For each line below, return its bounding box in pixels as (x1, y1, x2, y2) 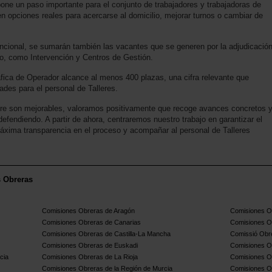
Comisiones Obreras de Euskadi (42, 242, 138, 250)
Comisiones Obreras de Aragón (42, 207, 135, 215)
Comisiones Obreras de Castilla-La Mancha (42, 230, 171, 238)
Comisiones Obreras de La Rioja (42, 253, 138, 261)
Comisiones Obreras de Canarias (42, 219, 141, 226)
